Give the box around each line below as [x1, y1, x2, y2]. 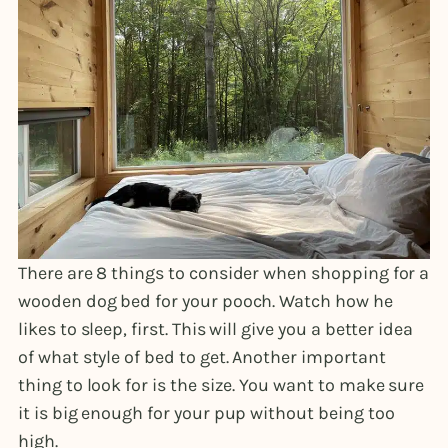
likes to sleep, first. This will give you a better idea [18, 318, 414, 341]
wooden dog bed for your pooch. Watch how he [18, 290, 393, 313]
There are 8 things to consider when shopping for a [18, 262, 430, 285]
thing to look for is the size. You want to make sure [18, 374, 425, 397]
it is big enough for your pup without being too [18, 402, 395, 425]
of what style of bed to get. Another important [18, 346, 386, 369]
